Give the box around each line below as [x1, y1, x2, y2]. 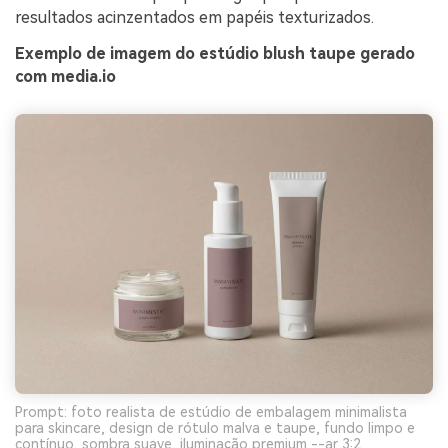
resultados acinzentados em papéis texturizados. [15, 8, 374, 28]
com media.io [15, 67, 116, 87]
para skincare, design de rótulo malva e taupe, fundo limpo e [15, 419, 415, 436]
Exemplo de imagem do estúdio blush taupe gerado [15, 44, 415, 64]
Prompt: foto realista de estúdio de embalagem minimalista [15, 403, 407, 420]
